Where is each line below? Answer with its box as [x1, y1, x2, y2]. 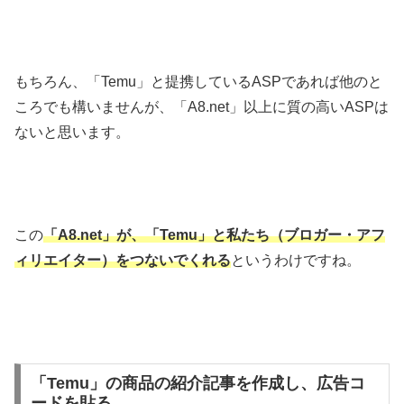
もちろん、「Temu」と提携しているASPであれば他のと [14, 74, 382, 90]
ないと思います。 [14, 124, 130, 141]
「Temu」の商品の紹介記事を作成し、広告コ [30, 374, 365, 393]
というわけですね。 [231, 252, 361, 268]
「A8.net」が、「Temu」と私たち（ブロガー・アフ [43, 226, 385, 243]
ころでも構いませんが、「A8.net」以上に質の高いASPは [14, 99, 389, 115]
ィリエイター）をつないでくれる [14, 252, 231, 268]
